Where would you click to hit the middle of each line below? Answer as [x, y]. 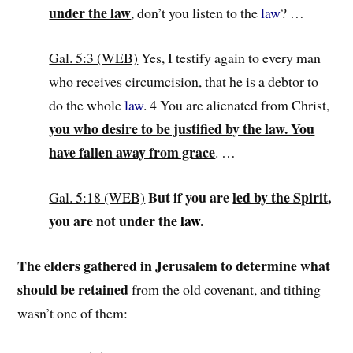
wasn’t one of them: [73, 312]
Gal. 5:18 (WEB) [97, 197]
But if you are [191, 197]
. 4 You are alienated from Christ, [237, 105]
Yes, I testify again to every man [230, 58]
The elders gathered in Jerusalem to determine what [174, 265]
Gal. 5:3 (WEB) [94, 58]
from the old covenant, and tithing [225, 289]
